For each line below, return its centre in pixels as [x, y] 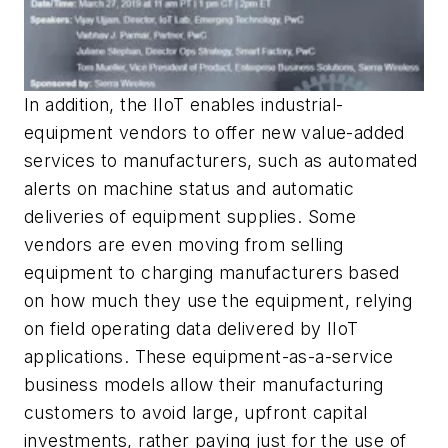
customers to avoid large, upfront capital [196, 412]
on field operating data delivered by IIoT [191, 328]
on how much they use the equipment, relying [218, 300]
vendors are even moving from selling [184, 244]
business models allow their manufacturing [204, 384]
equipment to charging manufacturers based [212, 272]
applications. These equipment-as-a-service [209, 356]
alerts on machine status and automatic [189, 188]
